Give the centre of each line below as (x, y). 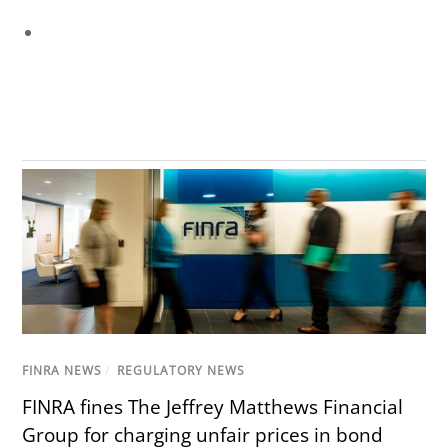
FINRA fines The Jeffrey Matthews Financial (213, 406)
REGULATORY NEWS (181, 370)
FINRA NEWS (62, 370)
